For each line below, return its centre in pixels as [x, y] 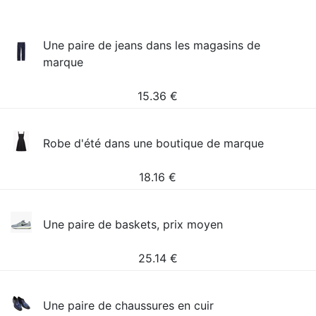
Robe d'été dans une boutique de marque [154, 143]
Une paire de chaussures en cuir [129, 305]
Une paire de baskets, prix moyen [133, 224]
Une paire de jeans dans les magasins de [152, 45]
